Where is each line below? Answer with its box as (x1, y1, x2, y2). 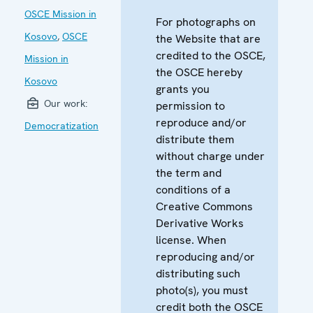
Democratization (24, 119, 99, 132)
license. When (156, 232, 226, 247)
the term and (156, 165, 221, 180)
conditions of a (156, 182, 231, 197)
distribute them (156, 131, 234, 147)
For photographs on (156, 14, 256, 29)
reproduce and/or (156, 115, 247, 130)
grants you (156, 81, 210, 96)
